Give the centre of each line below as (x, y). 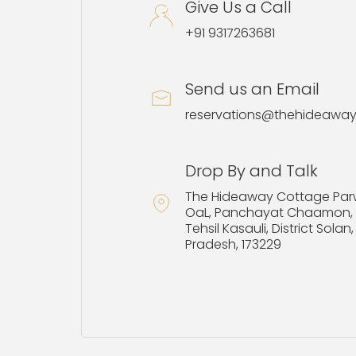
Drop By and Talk (252, 170)
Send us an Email (252, 89)
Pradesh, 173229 (233, 244)
